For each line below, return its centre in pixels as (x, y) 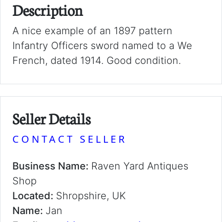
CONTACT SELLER (70, 139)
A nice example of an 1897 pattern (92, 31)
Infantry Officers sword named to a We (102, 46)
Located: (34, 196)
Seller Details (52, 118)
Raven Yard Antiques (140, 166)
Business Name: (52, 166)
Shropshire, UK (91, 196)
